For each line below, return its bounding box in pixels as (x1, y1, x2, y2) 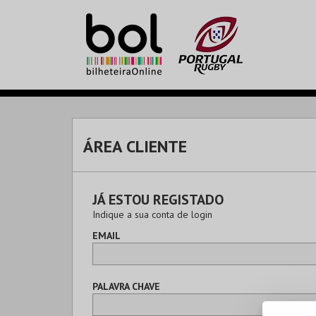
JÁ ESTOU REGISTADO (92, 190, 224, 209)
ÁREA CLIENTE (83, 135, 187, 157)
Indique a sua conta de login (92, 208, 212, 221)
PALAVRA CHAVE (92, 280, 160, 293)
